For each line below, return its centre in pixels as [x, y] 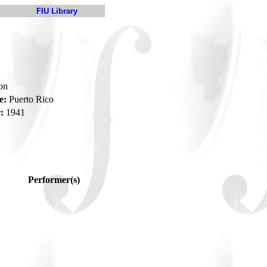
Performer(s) [54, 180]
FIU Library [57, 11]
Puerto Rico [30, 99]
